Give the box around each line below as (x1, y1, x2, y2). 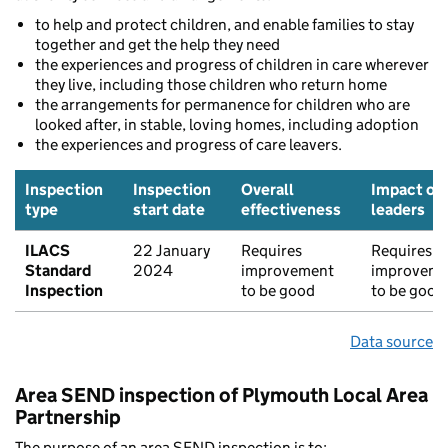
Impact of (371, 179, 441, 199)
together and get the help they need (35, 34, 280, 54)
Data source (350, 331, 433, 351)
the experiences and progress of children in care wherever (35, 54, 429, 74)
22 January (133, 240, 210, 260)
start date (133, 199, 205, 219)
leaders (371, 199, 425, 219)
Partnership (15, 404, 121, 429)
